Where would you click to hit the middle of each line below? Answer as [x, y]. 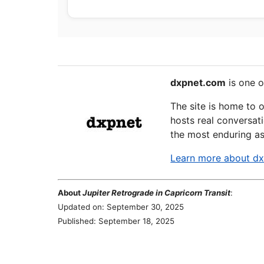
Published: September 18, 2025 [116, 221]
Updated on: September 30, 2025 [121, 207]
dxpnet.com [198, 82]
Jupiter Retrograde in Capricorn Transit [156, 193]
